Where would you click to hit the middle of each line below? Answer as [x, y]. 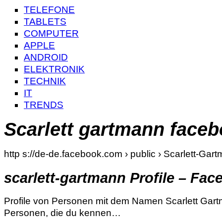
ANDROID [46, 57]
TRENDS [44, 105]
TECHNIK [45, 81]
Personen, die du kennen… [62, 213]
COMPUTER [51, 33]
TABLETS [45, 22]
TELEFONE [49, 10]
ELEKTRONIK [54, 69]
